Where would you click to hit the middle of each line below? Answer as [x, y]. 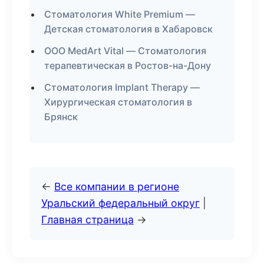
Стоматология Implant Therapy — [122, 87]
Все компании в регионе [117, 187]
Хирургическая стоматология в [118, 102]
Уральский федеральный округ [121, 203]
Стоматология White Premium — [120, 14]
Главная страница [88, 220]
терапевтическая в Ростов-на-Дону [128, 65]
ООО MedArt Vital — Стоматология [125, 51]
